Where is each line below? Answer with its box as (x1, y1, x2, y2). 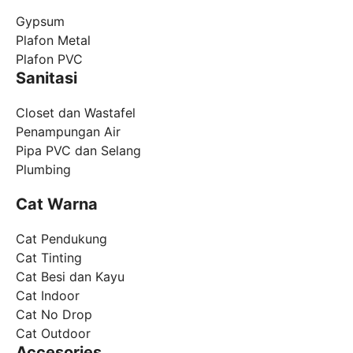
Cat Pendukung (16, 231, 107, 247)
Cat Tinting (16, 250, 82, 266)
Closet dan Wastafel (16, 105, 136, 121)
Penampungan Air (16, 124, 121, 140)
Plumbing (16, 162, 71, 178)
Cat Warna (16, 195, 98, 214)
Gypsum (16, 13, 65, 30)
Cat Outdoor (16, 325, 91, 342)
